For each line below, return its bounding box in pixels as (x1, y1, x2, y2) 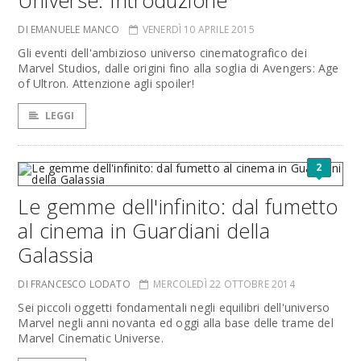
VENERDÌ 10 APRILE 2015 (142, 23, 255, 36)
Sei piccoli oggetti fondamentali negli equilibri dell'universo (18, 300, 330, 315)
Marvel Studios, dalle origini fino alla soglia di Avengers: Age (18, 60, 339, 76)
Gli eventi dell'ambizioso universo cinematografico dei (18, 45, 307, 60)
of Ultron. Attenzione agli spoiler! (18, 76, 194, 91)
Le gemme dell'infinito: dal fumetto (18, 193, 338, 220)
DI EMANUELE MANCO (18, 23, 120, 36)
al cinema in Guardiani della (18, 217, 270, 244)
